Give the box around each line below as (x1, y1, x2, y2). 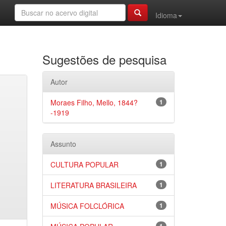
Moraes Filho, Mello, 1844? (50, 97, 138, 107)
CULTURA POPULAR (50, 159, 119, 169)
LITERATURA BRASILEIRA (50, 180, 137, 190)
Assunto (50, 139, 76, 149)
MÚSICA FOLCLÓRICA (50, 201, 124, 211)
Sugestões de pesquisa (42, 50, 166, 68)
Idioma (155, 10, 177, 20)
